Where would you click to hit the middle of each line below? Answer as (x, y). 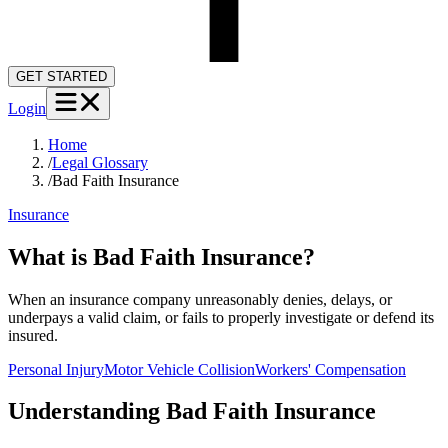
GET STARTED (61, 76)
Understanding (87, 411)
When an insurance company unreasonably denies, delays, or (200, 299)
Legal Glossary (100, 162)
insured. (33, 335)
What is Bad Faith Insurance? (161, 256)
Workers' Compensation (330, 369)
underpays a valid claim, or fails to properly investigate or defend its (221, 317)
